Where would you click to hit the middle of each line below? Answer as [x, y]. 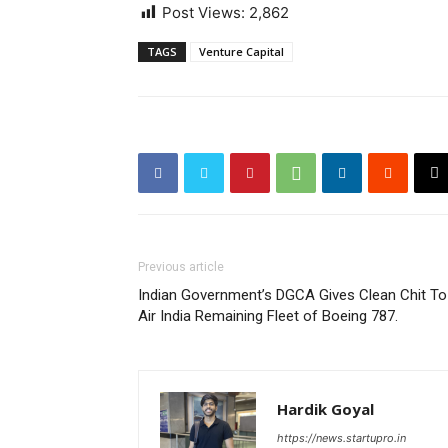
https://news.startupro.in [341, 438]
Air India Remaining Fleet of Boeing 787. [268, 316]
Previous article [181, 267]
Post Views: [203, 12]
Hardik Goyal [325, 409]
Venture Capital [241, 51]
